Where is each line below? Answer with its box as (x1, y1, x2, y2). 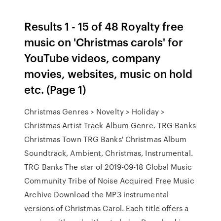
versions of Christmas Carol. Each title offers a (24, 203, 189, 214)
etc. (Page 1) (24, 81, 86, 97)
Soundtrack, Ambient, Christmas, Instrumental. (24, 147, 193, 158)
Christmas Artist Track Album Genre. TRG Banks (24, 120, 196, 131)
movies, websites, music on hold (24, 66, 193, 81)
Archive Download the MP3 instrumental (24, 189, 169, 200)
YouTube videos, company (24, 50, 161, 65)
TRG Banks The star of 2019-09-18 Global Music (24, 161, 192, 172)
